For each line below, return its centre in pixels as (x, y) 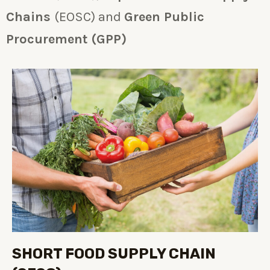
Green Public (164, 17)
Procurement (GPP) (66, 39)
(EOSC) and (89, 17)
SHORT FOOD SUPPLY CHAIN (114, 254)
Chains (30, 17)
